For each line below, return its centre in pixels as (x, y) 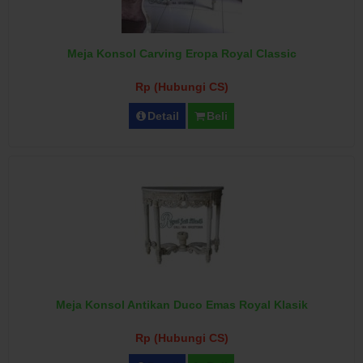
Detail (164, 116)
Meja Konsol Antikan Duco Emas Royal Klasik (181, 305)
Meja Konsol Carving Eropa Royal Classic (181, 53)
